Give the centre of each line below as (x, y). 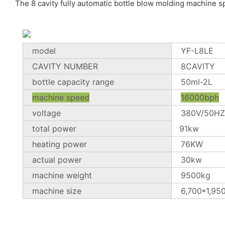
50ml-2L (197, 82)
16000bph (200, 97)
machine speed (61, 97)
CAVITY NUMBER (65, 66)
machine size (57, 191)
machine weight (62, 175)
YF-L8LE (197, 50)
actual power (59, 159)
